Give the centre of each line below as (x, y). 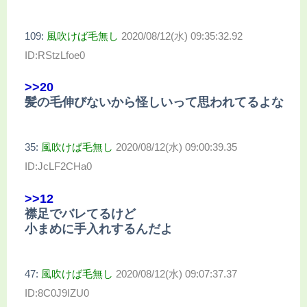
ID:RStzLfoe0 (55, 55)
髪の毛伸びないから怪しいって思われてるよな (154, 102)
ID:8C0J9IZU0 (57, 293)
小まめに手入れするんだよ (99, 229)
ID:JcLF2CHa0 (58, 167)
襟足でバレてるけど (80, 213)
